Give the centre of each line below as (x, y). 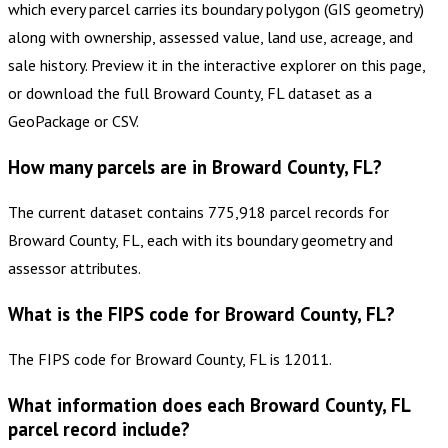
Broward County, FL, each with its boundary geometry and (200, 240)
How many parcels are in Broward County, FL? (195, 167)
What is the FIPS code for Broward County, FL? (201, 314)
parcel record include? (99, 428)
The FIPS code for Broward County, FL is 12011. (170, 358)
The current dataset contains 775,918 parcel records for (198, 212)
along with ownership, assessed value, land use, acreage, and (210, 37)
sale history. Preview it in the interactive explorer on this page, (216, 65)
